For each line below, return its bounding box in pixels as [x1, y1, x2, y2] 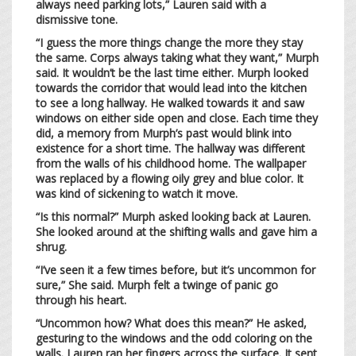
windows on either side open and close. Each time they [36, 110, 318, 126]
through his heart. [36, 292, 130, 308]
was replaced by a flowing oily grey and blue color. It [36, 170, 304, 186]
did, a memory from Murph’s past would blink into [36, 125, 292, 141]
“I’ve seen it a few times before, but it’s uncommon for [36, 261, 315, 277]
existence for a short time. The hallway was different [36, 140, 305, 156]
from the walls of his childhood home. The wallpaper [36, 155, 306, 171]
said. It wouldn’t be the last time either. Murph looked [36, 64, 308, 80]
